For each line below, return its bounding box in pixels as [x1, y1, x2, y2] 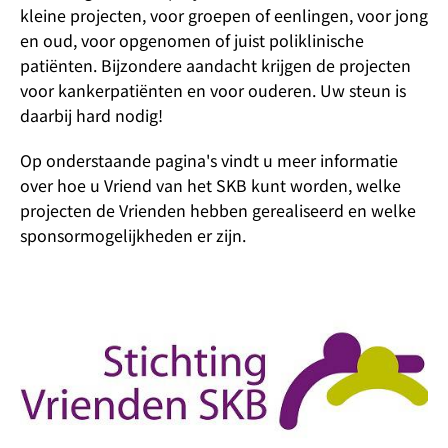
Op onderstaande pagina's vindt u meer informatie [20, 148, 398, 172]
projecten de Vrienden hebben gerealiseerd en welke [20, 198, 416, 222]
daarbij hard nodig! [20, 103, 163, 127]
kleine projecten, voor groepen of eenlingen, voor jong [20, 3, 428, 27]
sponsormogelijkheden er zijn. [20, 223, 246, 247]
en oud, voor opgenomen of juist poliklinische [20, 28, 364, 52]
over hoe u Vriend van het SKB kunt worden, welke [20, 173, 401, 197]
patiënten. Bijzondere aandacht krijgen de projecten [20, 53, 411, 77]
